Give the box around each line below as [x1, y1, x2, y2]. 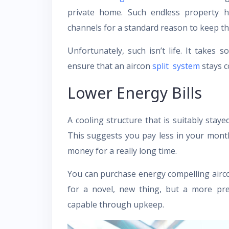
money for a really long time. [67, 145, 177, 156]
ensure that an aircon [67, 60, 152, 72]
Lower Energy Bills [67, 82, 202, 103]
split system [152, 60, 200, 72]
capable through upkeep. [67, 199, 164, 210]
